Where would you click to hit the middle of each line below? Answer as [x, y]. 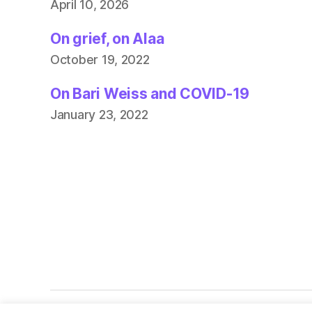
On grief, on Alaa [107, 38]
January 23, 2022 [99, 114]
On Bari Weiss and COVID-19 [150, 93]
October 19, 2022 [100, 59]
